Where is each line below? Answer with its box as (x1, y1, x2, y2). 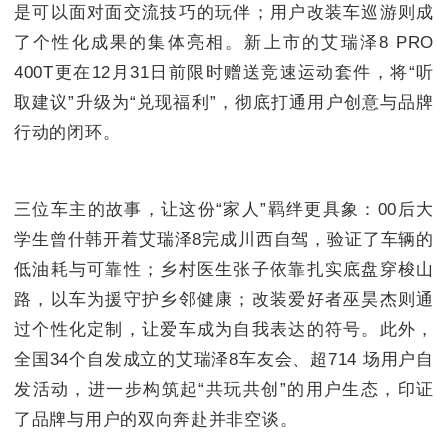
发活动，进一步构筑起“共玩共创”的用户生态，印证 (14, 380, 434, 400)
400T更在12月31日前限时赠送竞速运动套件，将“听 (14, 63, 434, 83)
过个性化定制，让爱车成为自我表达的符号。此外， (14, 320, 434, 340)
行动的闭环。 (14, 123, 121, 143)
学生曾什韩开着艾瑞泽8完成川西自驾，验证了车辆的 (14, 230, 434, 250)
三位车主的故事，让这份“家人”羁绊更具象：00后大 (14, 200, 434, 220)
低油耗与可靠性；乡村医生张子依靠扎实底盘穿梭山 (14, 260, 434, 280)
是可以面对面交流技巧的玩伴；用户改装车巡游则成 (14, 3, 434, 23)
